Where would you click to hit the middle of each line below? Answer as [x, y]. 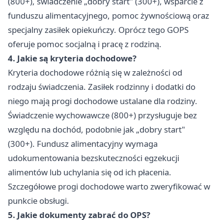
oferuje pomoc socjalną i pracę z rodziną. [85, 44]
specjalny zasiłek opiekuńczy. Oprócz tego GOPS [98, 30]
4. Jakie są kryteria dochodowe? [72, 58]
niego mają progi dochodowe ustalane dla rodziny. [103, 101]
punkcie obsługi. [39, 201]
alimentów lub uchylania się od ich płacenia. [90, 172]
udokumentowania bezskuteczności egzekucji [94, 158]
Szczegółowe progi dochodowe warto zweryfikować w [109, 187]
